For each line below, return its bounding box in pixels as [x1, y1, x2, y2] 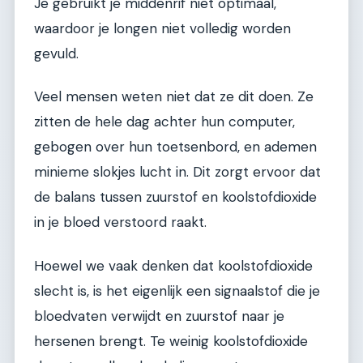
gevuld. [34, 44, 79, 62]
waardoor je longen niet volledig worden [34, 19, 291, 37]
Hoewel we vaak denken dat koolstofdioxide [34, 256, 313, 275]
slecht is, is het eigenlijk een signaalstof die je [34, 281, 320, 300]
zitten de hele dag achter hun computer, [34, 113, 295, 131]
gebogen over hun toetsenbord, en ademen [34, 138, 317, 156]
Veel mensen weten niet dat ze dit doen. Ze [34, 88, 314, 106]
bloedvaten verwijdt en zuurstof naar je [34, 306, 284, 325]
